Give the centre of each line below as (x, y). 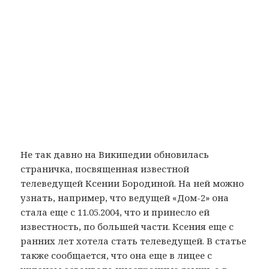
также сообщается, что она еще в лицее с (116, 255)
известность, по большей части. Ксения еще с (127, 227)
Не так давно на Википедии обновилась (115, 155)
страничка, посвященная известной (105, 169)
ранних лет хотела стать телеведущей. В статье (134, 241)
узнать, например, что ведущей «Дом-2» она (125, 198)
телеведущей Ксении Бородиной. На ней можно (132, 183)
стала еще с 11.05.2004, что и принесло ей (115, 212)
